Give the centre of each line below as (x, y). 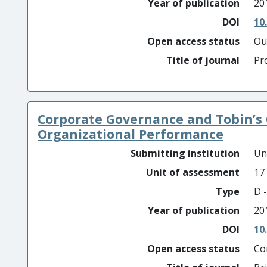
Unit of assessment (193, 172)
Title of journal (203, 60)
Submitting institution (185, 153)
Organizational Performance (131, 134)
